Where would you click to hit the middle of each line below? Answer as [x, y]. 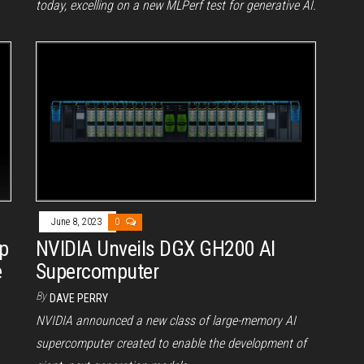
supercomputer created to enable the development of [171, 343]
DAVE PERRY [79, 298]
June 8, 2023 [78, 221]
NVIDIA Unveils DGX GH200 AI [156, 248]
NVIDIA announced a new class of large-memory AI [166, 320]
